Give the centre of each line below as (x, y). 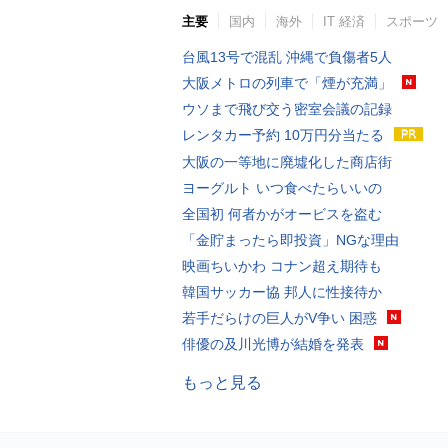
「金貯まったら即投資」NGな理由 (290, 240)
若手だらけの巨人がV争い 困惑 (279, 318)
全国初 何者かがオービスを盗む (282, 214)
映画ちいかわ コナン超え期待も (282, 266)
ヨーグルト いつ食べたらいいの (282, 188)
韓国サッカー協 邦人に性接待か (282, 292)
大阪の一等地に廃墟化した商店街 (287, 162)
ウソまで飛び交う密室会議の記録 (287, 109)
